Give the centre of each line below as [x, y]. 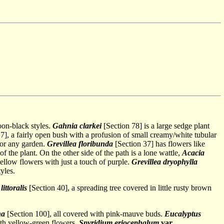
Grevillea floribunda [80, 144]
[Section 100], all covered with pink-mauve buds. [85, 214]
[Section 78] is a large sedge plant [155, 126]
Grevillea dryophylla [164, 162]
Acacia [193, 153]
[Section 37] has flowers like [159, 144]
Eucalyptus [183, 214]
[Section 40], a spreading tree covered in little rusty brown [119, 188]
